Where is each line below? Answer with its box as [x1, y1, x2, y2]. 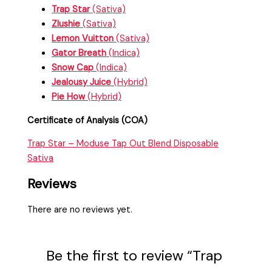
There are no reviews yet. [27, 203, 133, 216]
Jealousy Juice [52, 76, 114, 89]
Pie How [52, 91, 86, 103]
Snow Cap [52, 62, 97, 74]
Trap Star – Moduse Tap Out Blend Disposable [27, 138, 219, 150]
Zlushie [52, 18, 81, 30]
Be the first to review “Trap [46, 246, 223, 265]
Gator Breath [52, 47, 107, 59]
